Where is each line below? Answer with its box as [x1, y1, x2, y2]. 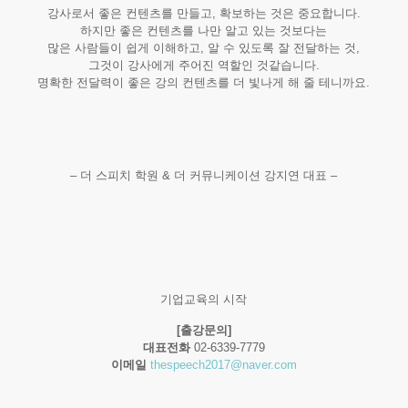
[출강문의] [176, 323, 231, 337]
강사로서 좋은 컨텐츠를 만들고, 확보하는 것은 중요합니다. [46, 6, 361, 20]
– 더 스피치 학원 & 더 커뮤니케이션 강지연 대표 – [70, 168, 338, 182]
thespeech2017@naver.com [149, 358, 297, 372]
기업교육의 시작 [160, 292, 248, 306]
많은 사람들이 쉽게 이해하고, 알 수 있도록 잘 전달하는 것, [47, 41, 361, 55]
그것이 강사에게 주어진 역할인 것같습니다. [87, 58, 320, 72]
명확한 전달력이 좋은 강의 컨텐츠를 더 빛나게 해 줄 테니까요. [37, 76, 371, 89]
